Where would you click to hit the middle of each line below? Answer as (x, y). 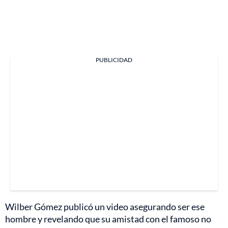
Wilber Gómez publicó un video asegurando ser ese (105, 207)
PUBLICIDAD (114, 60)
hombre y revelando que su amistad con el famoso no (108, 219)
